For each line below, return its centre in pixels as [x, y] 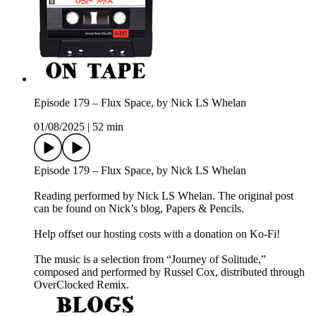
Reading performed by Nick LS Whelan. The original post [164, 196]
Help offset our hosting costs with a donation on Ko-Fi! [157, 234]
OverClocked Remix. [81, 285]
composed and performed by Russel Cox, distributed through [169, 272]
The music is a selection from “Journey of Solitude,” [150, 260]
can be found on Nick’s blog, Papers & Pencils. [139, 209]
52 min [108, 127]
